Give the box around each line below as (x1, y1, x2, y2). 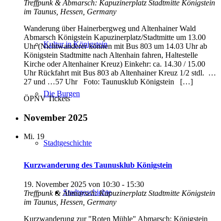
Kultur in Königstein (43, 40, 108, 48)
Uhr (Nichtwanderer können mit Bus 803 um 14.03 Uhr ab (24, 41, 207, 50)
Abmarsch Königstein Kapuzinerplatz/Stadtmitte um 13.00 (24, 33, 206, 41)
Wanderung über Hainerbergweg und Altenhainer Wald (24, 24, 196, 33)
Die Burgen (43, 89, 80, 98)
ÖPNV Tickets (24, 94, 70, 103)
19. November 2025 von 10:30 (24, 180, 120, 188)
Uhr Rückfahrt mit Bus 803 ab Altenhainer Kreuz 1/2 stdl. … (24, 68, 216, 77)
